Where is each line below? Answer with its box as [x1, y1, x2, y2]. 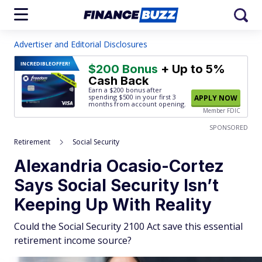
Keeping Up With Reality [14, 195, 212, 215]
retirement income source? [14, 234, 132, 247]
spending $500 [88, 92, 133, 101]
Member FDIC [203, 106, 240, 115]
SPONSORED [209, 123, 248, 132]
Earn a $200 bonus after [88, 85, 162, 94]
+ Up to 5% [158, 62, 225, 76]
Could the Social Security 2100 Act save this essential [14, 220, 243, 233]
